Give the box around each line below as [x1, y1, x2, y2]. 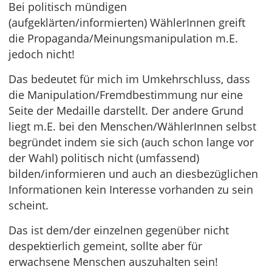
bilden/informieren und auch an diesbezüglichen [8, 166, 258, 181]
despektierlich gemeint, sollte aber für [8, 239, 202, 253]
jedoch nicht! [8, 47, 75, 61]
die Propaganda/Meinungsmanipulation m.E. [8, 31, 238, 46]
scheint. [8, 198, 49, 212]
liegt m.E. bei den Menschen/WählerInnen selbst [8, 119, 256, 134]
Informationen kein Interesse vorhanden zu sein [8, 182, 253, 197]
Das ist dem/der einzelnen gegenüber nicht [8, 223, 229, 237]
